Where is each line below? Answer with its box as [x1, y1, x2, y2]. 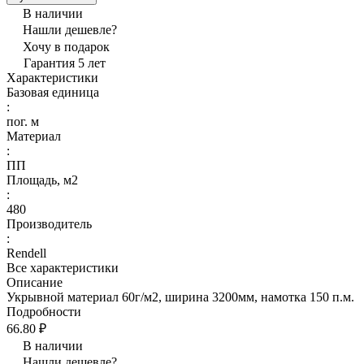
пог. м [6, 114, 39, 128]
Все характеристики [6, 260, 119, 275]
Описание [6, 275, 63, 289]
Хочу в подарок [23, 39, 110, 54]
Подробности [6, 304, 81, 318]
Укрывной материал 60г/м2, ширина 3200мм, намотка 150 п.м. [6, 289, 354, 304]
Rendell [6, 245, 46, 260]
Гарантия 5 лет [24, 55, 106, 70]
